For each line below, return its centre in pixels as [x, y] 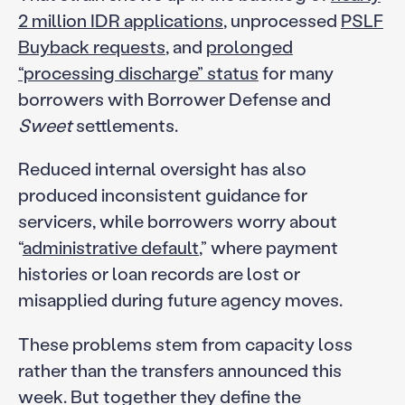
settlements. [125, 124]
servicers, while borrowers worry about [177, 221]
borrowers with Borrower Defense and [174, 98]
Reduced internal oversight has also [162, 169]
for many [296, 72]
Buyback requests [91, 46]
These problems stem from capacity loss [185, 344]
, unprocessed [282, 19]
